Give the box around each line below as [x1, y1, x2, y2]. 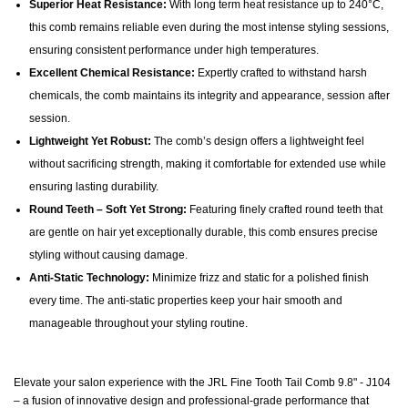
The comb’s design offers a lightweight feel [154, 135, 364, 148]
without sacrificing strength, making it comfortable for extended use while [29, 158, 386, 171]
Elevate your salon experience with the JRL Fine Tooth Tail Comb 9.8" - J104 [14, 376, 391, 390]
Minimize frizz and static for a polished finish [152, 271, 369, 285]
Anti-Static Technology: [29, 271, 149, 285]
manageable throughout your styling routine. [29, 317, 248, 331]
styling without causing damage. [29, 249, 188, 262]
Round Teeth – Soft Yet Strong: [29, 203, 187, 217]
